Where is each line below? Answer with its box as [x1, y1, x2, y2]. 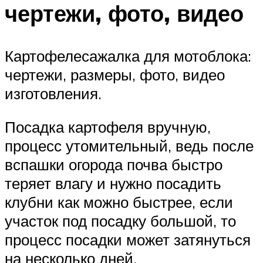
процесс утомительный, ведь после [5, 136, 254, 156]
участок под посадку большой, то [5, 211, 236, 231]
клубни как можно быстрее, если [5, 193, 233, 212]
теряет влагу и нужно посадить [5, 174, 221, 193]
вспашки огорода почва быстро [5, 155, 222, 174]
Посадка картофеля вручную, [5, 117, 211, 137]
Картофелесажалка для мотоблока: [5, 46, 251, 65]
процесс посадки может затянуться [5, 230, 251, 249]
